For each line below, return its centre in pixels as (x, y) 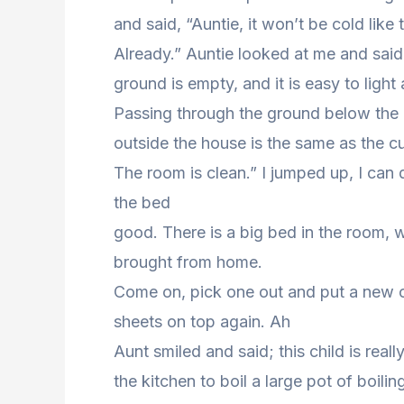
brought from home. (188, 262)
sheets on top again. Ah (202, 321)
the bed (142, 202)
